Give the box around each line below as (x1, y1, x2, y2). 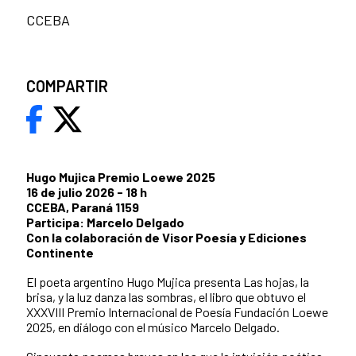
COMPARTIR (26, 76, 108, 96)
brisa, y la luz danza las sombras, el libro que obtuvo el (26, 289, 306, 305)
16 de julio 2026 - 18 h (26, 184, 147, 200)
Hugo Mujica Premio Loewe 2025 (26, 169, 218, 185)
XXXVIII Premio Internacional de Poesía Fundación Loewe (26, 304, 328, 320)
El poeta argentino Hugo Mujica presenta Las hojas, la (26, 274, 309, 290)
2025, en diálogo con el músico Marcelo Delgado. (26, 319, 282, 335)
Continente (26, 245, 94, 261)
